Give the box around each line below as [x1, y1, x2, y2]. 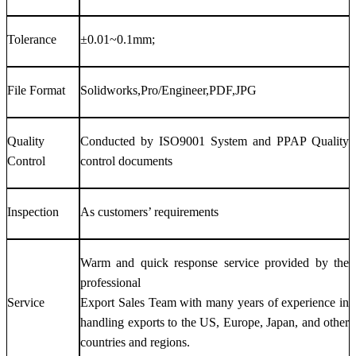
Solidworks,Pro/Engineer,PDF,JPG [80, 83, 257, 97]
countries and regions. [80, 335, 190, 349]
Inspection [7, 204, 59, 219]
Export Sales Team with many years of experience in [80, 295, 349, 309]
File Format [7, 83, 65, 97]
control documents [80, 153, 172, 168]
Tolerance [7, 32, 56, 46]
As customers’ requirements [80, 204, 219, 219]
